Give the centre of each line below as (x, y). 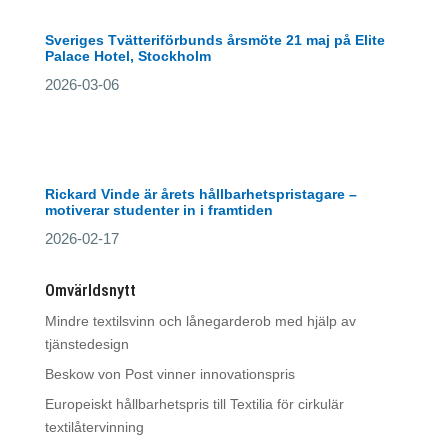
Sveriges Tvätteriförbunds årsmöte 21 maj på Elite (214, 40)
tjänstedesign (86, 344)
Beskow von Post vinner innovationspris (169, 374)
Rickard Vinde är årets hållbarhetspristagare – (200, 194)
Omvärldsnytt (90, 290)
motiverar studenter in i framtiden (158, 210)
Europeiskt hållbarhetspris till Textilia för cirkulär (194, 404)
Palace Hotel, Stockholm (127, 56)
